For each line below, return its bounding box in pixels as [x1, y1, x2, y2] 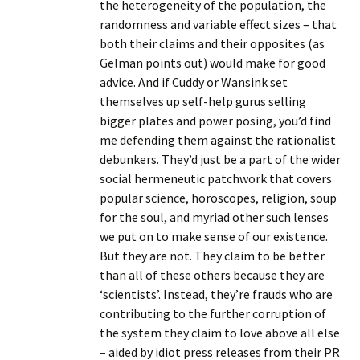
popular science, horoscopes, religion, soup [100, 190, 337, 206]
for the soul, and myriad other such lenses [100, 209, 329, 225]
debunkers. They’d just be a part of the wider [100, 151, 341, 167]
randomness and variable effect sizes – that [100, 16, 337, 32]
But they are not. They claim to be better [100, 247, 325, 264]
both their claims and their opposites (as [100, 35, 325, 51]
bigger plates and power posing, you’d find [100, 112, 331, 129]
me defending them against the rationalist [100, 132, 336, 148]
